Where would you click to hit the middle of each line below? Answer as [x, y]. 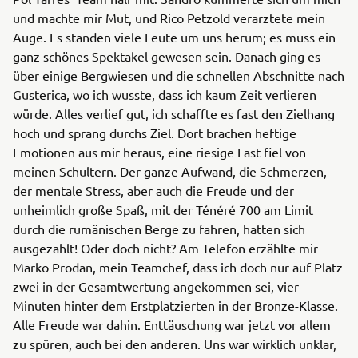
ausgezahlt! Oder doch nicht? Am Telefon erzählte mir [165, 248]
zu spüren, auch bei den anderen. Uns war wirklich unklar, [175, 344]
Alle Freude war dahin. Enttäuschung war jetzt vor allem [172, 324]
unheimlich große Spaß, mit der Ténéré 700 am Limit [163, 209]
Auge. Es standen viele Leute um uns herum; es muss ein [174, 37]
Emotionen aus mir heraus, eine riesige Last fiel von [159, 152]
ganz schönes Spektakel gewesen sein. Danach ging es [167, 56]
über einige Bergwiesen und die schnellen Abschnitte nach [179, 75]
